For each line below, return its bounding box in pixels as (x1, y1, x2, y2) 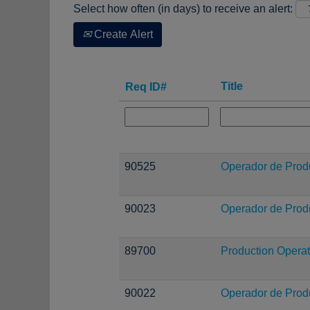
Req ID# (125, 81, 167, 93)
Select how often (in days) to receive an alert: (73, 3, 293, 15)
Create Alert (91, 28, 153, 40)
